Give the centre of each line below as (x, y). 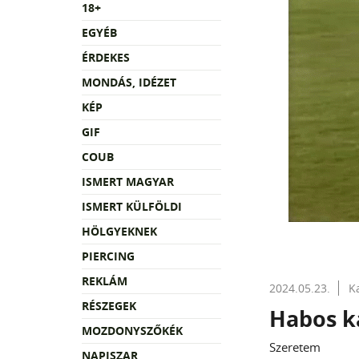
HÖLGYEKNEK (119, 231)
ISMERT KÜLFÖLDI (132, 206)
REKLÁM (105, 280)
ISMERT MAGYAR (128, 181)
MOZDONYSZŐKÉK (132, 330)
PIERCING (108, 256)
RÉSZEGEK (109, 305)
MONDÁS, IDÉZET (129, 82)
